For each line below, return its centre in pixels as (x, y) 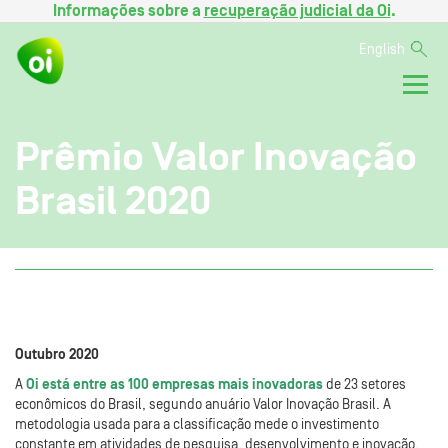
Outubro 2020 (57, 354)
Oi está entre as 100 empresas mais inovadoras (174, 384)
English (382, 50)
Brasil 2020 (113, 200)
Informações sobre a (128, 11)
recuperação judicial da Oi (297, 11)
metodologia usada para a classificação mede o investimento (197, 424)
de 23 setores (364, 384)
